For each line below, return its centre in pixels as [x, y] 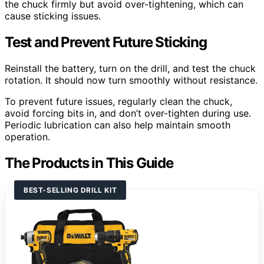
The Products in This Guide [89, 163]
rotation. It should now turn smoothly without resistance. [131, 80]
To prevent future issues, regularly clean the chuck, [118, 101]
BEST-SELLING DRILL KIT [70, 190]
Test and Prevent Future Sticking [106, 42]
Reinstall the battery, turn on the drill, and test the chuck [130, 68]
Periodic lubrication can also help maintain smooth [118, 125]
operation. [27, 136]
